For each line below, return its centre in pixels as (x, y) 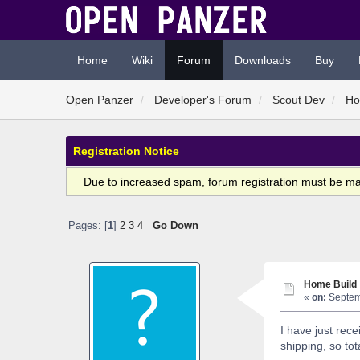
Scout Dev (299, 100)
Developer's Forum (203, 100)
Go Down (175, 226)
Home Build (330, 284)
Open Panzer (100, 100)
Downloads (262, 60)
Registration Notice (127, 151)
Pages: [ (88, 226)
